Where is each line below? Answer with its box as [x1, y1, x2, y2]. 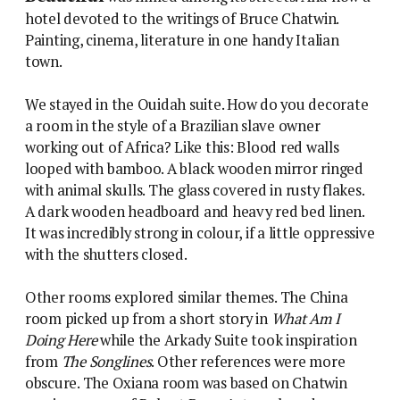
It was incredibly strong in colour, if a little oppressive [25, 222, 375, 243]
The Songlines [61, 351, 152, 371]
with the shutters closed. [25, 244, 187, 264]
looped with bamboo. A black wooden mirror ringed [25, 158, 363, 179]
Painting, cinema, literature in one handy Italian [25, 29, 339, 50]
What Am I [271, 308, 340, 329]
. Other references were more [151, 351, 346, 371]
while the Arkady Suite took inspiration [96, 329, 357, 350]
